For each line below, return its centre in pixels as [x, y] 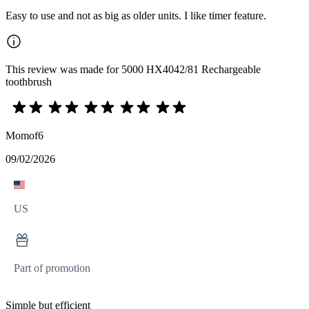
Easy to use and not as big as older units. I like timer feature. [136, 15]
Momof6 [24, 135]
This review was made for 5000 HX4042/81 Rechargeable [133, 69]
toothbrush [29, 81]
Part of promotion [52, 268]
